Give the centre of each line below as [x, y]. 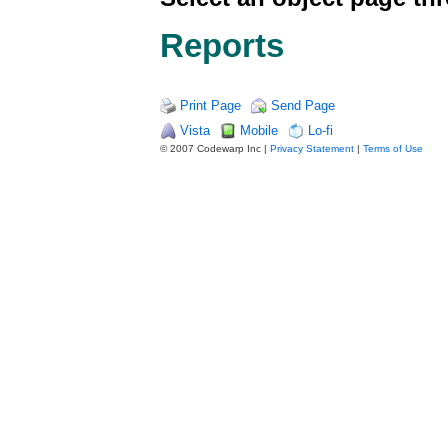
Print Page [210, 105]
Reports [222, 45]
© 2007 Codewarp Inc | [215, 148]
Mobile [259, 130]
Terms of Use [393, 148]
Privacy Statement [312, 148]
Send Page [303, 105]
